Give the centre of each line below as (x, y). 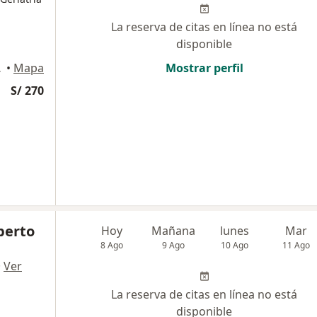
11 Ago (296, 245)
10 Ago (235, 245)
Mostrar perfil (204, 68)
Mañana (174, 230)
